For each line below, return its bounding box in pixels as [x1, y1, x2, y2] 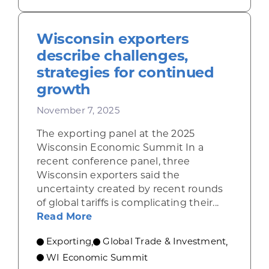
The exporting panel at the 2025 [36, 128, 195, 140]
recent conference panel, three [36, 156, 190, 168]
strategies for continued [36, 64, 214, 82]
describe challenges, [36, 47, 188, 65]
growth [36, 80, 91, 98]
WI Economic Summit [46, 252, 148, 264]
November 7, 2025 [36, 104, 119, 116]
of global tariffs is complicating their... [36, 197, 219, 209]
